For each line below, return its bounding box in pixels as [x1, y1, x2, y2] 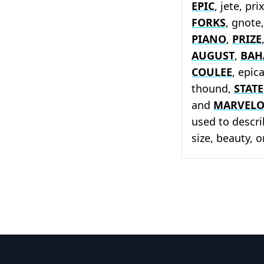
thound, [192, 81, 234, 95]
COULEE [192, 64, 232, 79]
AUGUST [192, 48, 235, 62]
